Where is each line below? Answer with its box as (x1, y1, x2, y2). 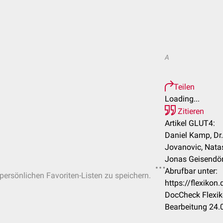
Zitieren (176, 107, 204, 116)
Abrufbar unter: (165, 166, 218, 176)
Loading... (165, 94, 200, 104)
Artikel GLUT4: (165, 118, 215, 128)
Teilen (174, 82, 195, 92)
